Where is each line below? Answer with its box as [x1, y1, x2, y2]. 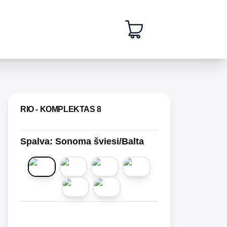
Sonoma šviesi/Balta [55, 136, 144, 146]
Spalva [20, 136, 50, 146]
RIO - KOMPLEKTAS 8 [20, 105, 101, 113]
